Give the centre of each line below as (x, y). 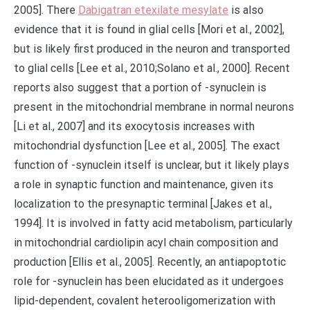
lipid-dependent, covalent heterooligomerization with (145, 301)
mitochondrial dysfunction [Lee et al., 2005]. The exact (147, 146)
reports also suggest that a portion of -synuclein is (140, 88)
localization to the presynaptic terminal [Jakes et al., (143, 204)
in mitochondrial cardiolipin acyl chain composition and (146, 243)
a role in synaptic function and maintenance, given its (144, 184)
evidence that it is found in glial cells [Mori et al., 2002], (149, 29)
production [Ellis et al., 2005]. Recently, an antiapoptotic (150, 262)
